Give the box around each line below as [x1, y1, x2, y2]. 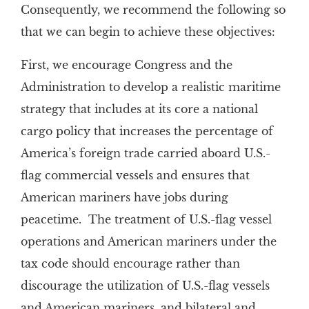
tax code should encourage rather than [20, 257, 240, 270]
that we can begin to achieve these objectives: [20, 25, 275, 39]
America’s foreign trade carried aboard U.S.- [20, 146, 270, 160]
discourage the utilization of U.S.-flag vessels [20, 279, 270, 292]
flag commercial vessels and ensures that [20, 168, 250, 182]
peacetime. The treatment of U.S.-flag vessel [20, 212, 272, 226]
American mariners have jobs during [20, 190, 228, 204]
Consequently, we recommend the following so [20, 3, 286, 17]
